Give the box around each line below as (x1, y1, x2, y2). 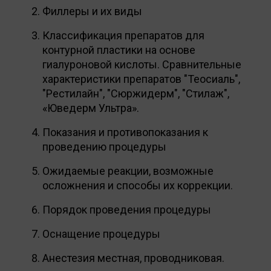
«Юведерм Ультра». (42, 101, 139, 114)
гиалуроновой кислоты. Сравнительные (42, 57, 241, 71)
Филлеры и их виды (42, 4, 142, 18)
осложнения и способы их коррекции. (42, 178, 233, 192)
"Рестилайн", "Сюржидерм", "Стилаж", (42, 87, 229, 100)
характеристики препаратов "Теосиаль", (42, 72, 240, 85)
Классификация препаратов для (42, 28, 204, 42)
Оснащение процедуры (42, 227, 160, 240)
